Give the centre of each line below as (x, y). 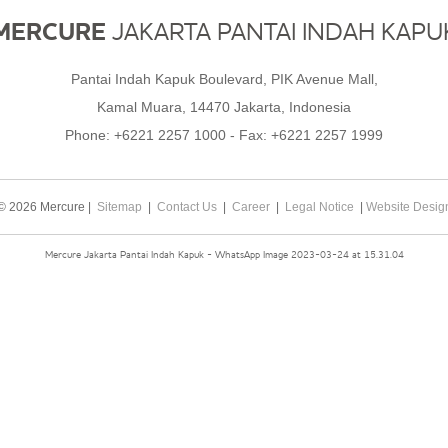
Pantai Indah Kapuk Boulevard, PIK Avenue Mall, (224, 79)
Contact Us (186, 207)
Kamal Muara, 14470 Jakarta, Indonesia (224, 107)
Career (250, 207)
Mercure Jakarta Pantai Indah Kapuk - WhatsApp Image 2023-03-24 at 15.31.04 (224, 254)
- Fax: (248, 135)
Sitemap (119, 207)
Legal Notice (319, 207)
